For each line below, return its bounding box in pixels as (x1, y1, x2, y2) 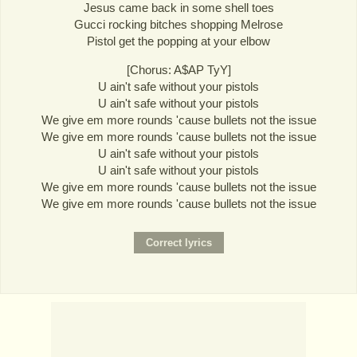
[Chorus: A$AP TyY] (126, 62, 231, 76)
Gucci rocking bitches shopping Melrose (74, 17, 283, 31)
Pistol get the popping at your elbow (87, 33, 270, 48)
